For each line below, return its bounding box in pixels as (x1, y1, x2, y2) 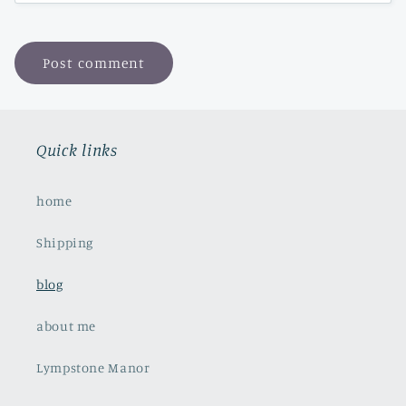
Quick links (36, 140, 118, 160)
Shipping (36, 234, 94, 250)
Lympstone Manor (36, 359, 150, 375)
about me (36, 317, 97, 333)
